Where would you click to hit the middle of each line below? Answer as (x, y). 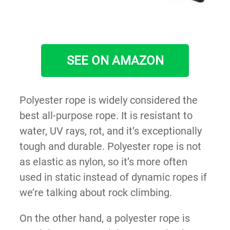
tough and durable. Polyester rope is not (110, 146)
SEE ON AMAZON (115, 60)
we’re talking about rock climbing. (95, 192)
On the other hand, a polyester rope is (104, 218)
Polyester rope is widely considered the (108, 100)
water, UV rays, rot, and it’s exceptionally (110, 131)
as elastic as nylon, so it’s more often (103, 161)
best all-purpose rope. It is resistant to (106, 115)
